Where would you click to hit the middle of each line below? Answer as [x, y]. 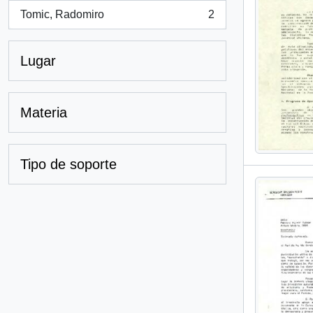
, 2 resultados [53, 22]
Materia [44, 112]
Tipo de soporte [68, 164]
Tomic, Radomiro [62, 14]
